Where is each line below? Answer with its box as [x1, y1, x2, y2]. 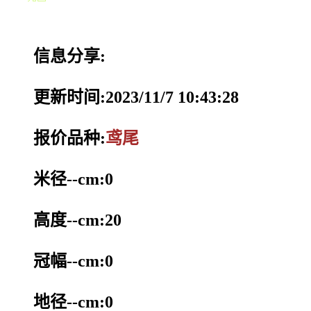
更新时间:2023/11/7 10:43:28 [33, 87, 239, 106]
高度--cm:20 [33, 210, 121, 229]
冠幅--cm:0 [33, 251, 113, 270]
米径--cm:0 [33, 169, 113, 188]
